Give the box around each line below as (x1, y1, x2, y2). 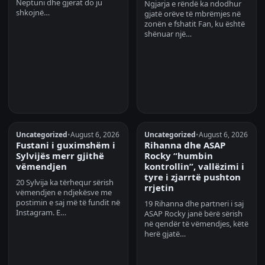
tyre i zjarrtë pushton (144, 171, 241, 183)
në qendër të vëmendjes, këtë (144, 218, 248, 230)
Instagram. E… (16, 207, 66, 218)
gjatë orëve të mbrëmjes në (144, 8, 241, 19)
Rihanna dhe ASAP (144, 139, 225, 151)
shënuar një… (144, 28, 192, 39)
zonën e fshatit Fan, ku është (144, 18, 245, 29)
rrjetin (144, 182, 174, 194)
